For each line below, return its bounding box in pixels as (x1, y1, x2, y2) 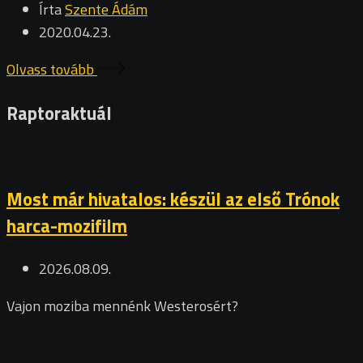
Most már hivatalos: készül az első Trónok (6, 184, 340, 213)
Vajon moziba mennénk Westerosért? (6, 294, 238, 317)
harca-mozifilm (6, 211, 127, 240)
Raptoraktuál (6, 98, 112, 127)
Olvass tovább (6, 58, 97, 80)
